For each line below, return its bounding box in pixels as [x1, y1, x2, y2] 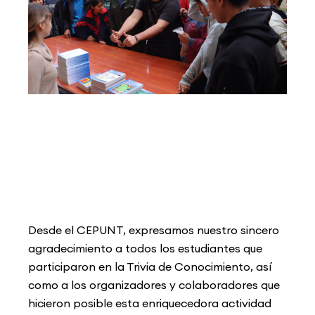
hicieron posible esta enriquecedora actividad [28, 295, 271, 310]
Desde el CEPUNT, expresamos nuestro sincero [28, 222, 279, 237]
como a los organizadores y [28, 277, 179, 292]
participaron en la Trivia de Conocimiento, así [28, 259, 271, 274]
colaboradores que [179, 277, 280, 292]
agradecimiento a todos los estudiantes [28, 240, 243, 255]
